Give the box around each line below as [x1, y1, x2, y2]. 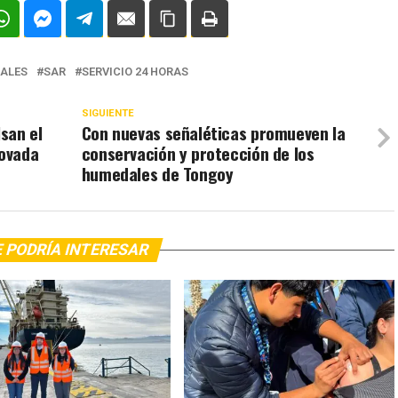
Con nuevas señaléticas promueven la [81, 120, 346, 147]
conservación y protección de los [81, 140, 314, 167]
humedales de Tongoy [81, 161, 234, 187]
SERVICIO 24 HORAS [82, 65, 188, 79]
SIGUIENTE [81, 107, 134, 120]
